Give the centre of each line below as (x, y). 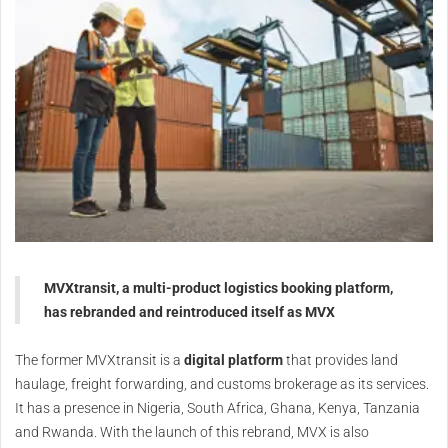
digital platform (233, 360)
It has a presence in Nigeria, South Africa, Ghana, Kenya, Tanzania (217, 408)
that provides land (340, 360)
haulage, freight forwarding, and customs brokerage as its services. (222, 384)
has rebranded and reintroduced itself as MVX (189, 312)
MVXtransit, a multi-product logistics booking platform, (218, 288)
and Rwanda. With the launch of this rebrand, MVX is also (192, 432)
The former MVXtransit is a (99, 360)
